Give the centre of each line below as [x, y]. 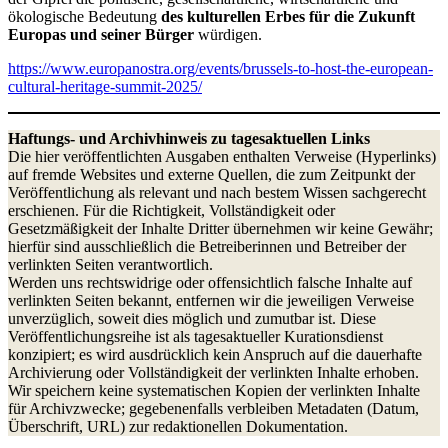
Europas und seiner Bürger [101, 34]
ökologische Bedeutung [84, 16]
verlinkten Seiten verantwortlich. [110, 264]
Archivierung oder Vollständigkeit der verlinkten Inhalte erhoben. [213, 372]
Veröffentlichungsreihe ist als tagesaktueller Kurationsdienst [195, 336]
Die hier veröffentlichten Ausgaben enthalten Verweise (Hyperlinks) [222, 156]
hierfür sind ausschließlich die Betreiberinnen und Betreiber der [207, 246]
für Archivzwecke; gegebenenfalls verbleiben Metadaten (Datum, [213, 408]
